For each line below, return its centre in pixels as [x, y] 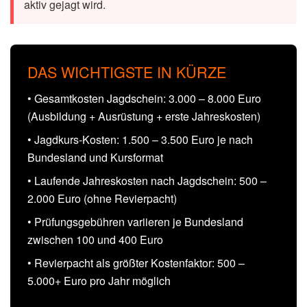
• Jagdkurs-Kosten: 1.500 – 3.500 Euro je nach [140, 139]
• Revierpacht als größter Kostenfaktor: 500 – [136, 262]
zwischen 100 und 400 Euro [95, 239]
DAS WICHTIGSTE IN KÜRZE [127, 72]
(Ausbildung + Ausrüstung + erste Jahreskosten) [144, 116]
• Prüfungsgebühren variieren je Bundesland [135, 221]
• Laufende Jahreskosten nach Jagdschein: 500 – [147, 180]
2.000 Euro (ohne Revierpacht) [102, 198]
